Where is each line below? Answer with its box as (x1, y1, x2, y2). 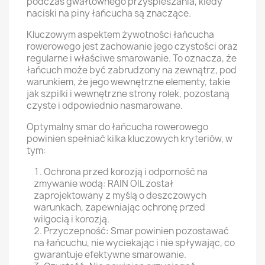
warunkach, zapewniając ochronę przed (34, 201, 205, 214)
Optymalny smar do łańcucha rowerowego (27, 121, 208, 133)
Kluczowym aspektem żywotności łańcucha (27, 28, 214, 41)
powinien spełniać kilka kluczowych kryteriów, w (27, 132, 232, 145)
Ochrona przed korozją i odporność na (44, 166, 208, 178)
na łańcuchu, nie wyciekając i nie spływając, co (34, 237, 235, 249)
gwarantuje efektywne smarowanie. (34, 248, 186, 261)
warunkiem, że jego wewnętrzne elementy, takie (27, 76, 230, 88)
